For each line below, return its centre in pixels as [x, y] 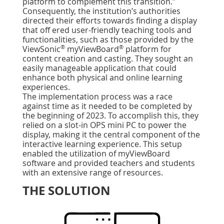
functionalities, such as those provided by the [108, 39]
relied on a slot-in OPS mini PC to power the [104, 125]
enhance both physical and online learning [102, 77]
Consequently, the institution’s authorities [101, 11]
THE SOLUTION [66, 190]
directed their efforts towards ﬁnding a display [110, 20]
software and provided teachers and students [109, 163]
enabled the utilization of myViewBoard [96, 153]
